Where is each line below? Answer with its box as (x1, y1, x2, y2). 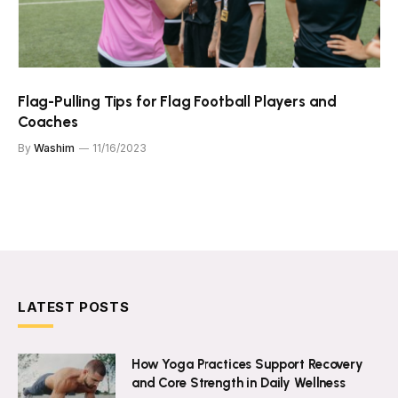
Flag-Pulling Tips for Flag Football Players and (18, 92, 338, 110)
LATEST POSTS (18, 298, 130, 315)
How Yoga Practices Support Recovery (131, 355, 363, 372)
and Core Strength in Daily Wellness (131, 374, 346, 391)
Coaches (18, 112, 78, 131)
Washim (34, 140, 75, 155)
